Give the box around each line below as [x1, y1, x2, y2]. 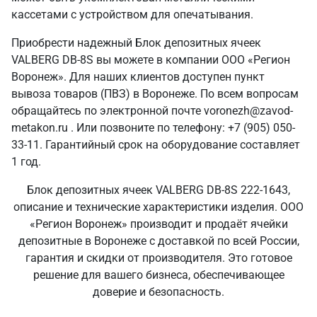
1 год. [11, 155, 44, 168]
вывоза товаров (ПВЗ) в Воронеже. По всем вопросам [11, 87, 299, 100]
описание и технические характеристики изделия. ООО [13, 200, 304, 214]
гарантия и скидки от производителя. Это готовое [25, 251, 292, 265]
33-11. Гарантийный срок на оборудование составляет [11, 138, 300, 151]
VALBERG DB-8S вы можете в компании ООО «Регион [11, 53, 290, 67]
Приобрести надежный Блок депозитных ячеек [11, 36, 261, 50]
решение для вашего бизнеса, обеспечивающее [33, 268, 284, 282]
